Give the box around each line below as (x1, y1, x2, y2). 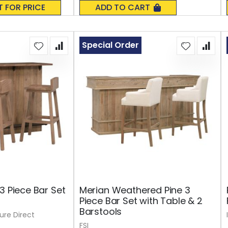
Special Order (81, 39, 139, 51)
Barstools (79, 205, 122, 218)
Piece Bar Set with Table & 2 (79, 194, 203, 207)
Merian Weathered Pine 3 (79, 183, 190, 196)
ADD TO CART (95, 1, 150, 13)
